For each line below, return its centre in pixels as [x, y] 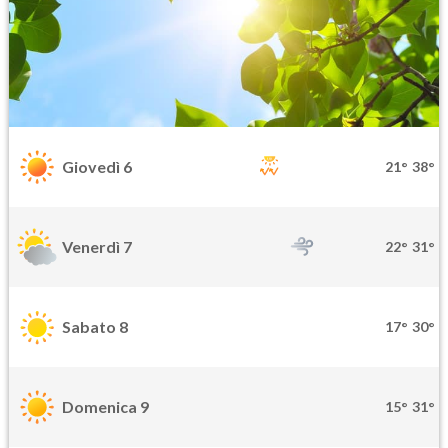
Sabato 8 [95, 327]
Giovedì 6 [97, 167]
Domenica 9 [105, 407]
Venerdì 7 [97, 247]
